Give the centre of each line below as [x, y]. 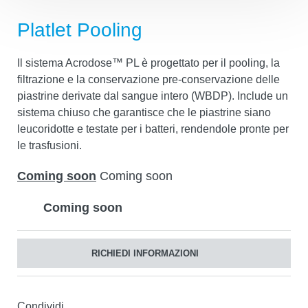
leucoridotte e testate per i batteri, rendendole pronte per [153, 129]
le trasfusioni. [49, 145]
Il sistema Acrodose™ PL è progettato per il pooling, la [148, 63]
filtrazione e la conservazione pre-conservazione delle [148, 79]
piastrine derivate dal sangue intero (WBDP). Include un [153, 96]
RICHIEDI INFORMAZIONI [145, 253]
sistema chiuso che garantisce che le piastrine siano [144, 112]
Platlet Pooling [80, 30]
